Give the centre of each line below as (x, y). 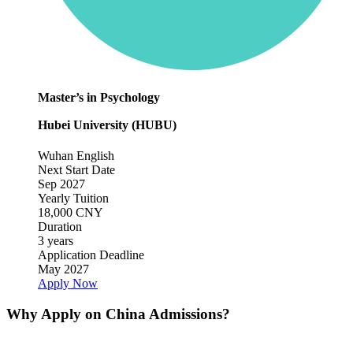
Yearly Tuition (73, 198)
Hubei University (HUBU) (107, 124)
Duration (60, 226)
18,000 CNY (71, 212)
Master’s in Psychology (99, 98)
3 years (56, 240)
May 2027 (63, 269)
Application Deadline (91, 255)
